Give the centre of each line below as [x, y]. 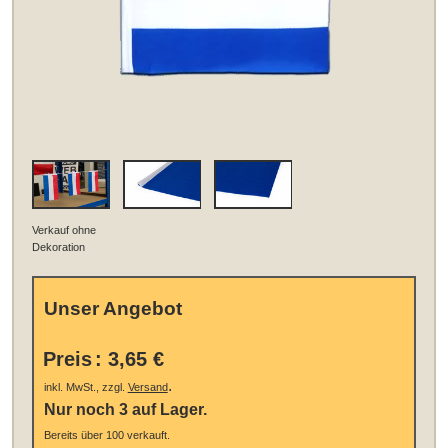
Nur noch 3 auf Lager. [125, 410]
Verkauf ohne [64, 229]
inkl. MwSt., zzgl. [85, 387]
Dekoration [59, 246]
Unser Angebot [112, 309]
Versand [147, 387]
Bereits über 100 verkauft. [106, 435]
